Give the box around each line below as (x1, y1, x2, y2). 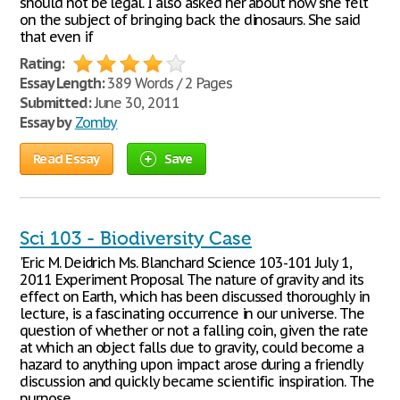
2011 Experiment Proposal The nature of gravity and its (20, 271, 363, 288)
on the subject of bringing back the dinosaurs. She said (20, 11, 360, 29)
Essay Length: (20, 74, 104, 92)
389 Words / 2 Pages (104, 74, 232, 92)
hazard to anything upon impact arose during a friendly (20, 355, 362, 373)
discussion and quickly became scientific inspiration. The (20, 372, 374, 390)
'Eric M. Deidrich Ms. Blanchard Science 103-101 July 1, (20, 254, 352, 271)
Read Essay (33, 150, 100, 167)
